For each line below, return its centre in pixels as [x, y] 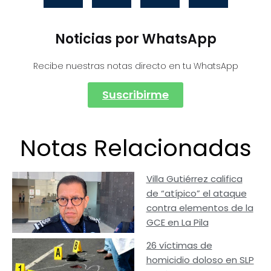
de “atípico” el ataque [196, 194]
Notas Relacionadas [135, 148]
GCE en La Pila [177, 223]
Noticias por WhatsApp [135, 39]
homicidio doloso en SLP [200, 260]
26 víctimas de [179, 245]
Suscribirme [135, 95]
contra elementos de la [200, 208]
